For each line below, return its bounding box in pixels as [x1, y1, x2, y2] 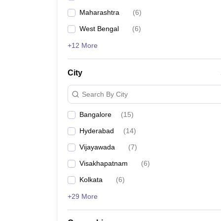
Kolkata [79, 176, 103, 184]
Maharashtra [79, 8, 119, 16]
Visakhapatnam [79, 159, 128, 167]
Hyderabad [79, 127, 114, 135]
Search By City [82, 90, 128, 98]
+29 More [68, 192, 98, 200]
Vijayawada [79, 143, 115, 151]
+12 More [68, 41, 98, 49]
